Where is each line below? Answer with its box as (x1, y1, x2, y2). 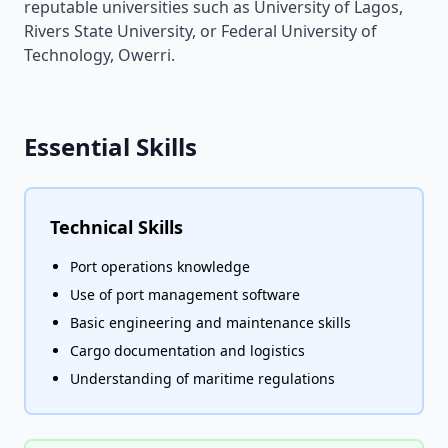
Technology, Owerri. (24, 44, 175, 66)
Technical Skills (50, 215, 183, 239)
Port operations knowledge (70, 257, 250, 276)
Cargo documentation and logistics (70, 341, 305, 360)
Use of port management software (70, 285, 300, 304)
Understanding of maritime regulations (70, 369, 335, 388)
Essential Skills (24, 130, 197, 163)
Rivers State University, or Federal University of (24, 20, 377, 42)
